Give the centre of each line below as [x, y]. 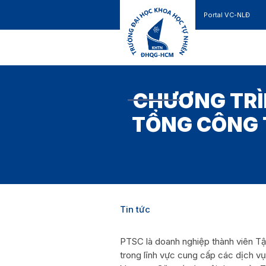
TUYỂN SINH [226, 82]
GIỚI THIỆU [154, 82]
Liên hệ [215, 45]
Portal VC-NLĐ [227, 15]
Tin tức [135, 209]
